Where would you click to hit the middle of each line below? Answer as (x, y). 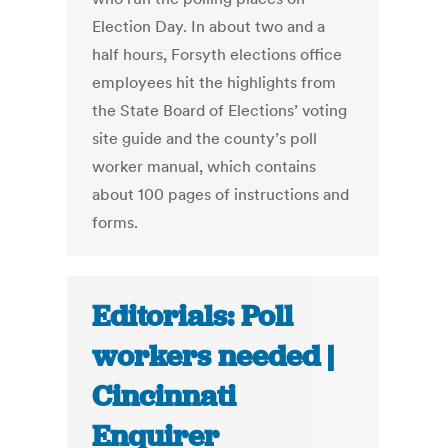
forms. (115, 222)
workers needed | (213, 356)
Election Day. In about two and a (209, 26)
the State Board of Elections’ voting (220, 110)
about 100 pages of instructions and (221, 194)
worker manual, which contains (204, 166)
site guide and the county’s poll (205, 138)
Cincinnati (164, 396)
